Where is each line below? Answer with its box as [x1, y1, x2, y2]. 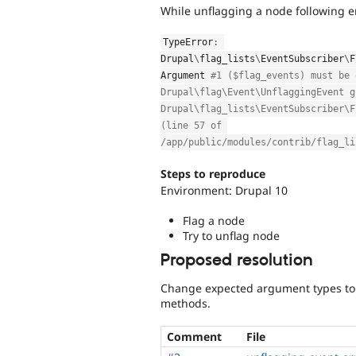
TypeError [163, 37, 214, 48]
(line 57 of [161, 120, 222, 132]
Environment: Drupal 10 [161, 182, 288, 198]
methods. [161, 295, 211, 311]
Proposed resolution [161, 250, 313, 271]
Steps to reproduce [161, 165, 265, 181]
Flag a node [183, 213, 245, 229]
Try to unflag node [183, 228, 280, 244]
